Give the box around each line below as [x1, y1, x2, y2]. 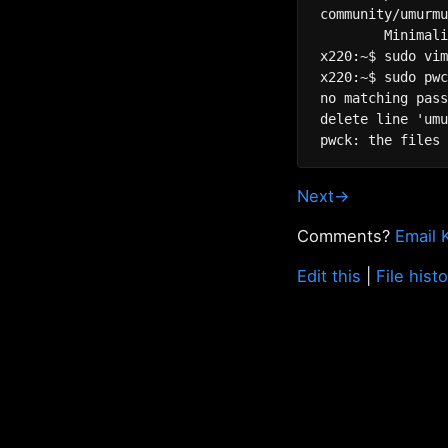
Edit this [297, 266, 361, 286]
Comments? [297, 226, 395, 246]
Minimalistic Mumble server [320, 27, 385, 43]
